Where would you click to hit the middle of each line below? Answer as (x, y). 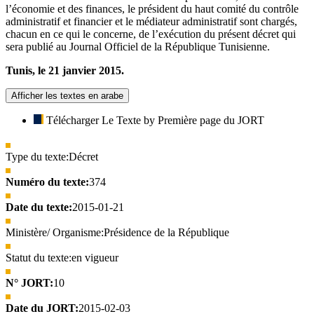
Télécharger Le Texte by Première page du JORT (155, 120)
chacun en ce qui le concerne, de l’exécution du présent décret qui (151, 34)
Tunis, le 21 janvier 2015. (65, 70)
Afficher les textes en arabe (67, 95)
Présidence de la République (166, 232)
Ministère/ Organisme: (55, 232)
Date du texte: (39, 207)
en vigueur (95, 257)
